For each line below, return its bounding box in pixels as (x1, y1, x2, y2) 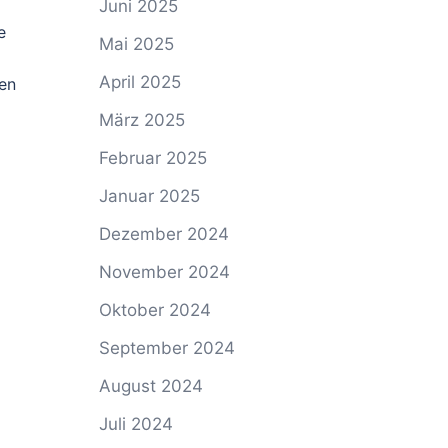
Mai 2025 (98, 34, 174, 54)
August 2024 (98, 376, 203, 396)
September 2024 (98, 338, 235, 358)
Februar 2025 (98, 148, 207, 168)
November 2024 (98, 262, 230, 282)
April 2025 (98, 72, 181, 92)
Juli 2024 (98, 414, 173, 434)
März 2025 (98, 110, 185, 130)
